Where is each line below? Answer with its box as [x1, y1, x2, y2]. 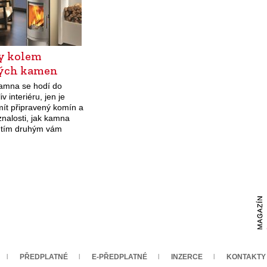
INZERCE [171, 253, 203, 262]
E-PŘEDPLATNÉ [92, 253, 147, 262]
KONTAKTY [226, 253, 266, 262]
